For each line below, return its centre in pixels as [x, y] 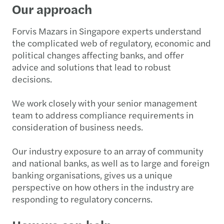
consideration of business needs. [77, 127]
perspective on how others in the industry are [103, 187]
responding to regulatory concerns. [82, 199]
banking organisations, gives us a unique [92, 175]
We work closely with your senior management [105, 103]
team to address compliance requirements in [103, 115]
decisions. [32, 79]
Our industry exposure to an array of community [107, 151]
